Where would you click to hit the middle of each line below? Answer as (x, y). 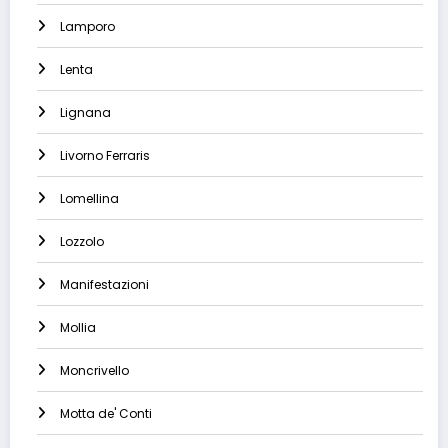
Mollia (78, 328)
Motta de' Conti (106, 414)
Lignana (85, 113)
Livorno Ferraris (105, 156)
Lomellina (89, 199)
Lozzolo (82, 242)
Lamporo (87, 27)
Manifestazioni (104, 285)
